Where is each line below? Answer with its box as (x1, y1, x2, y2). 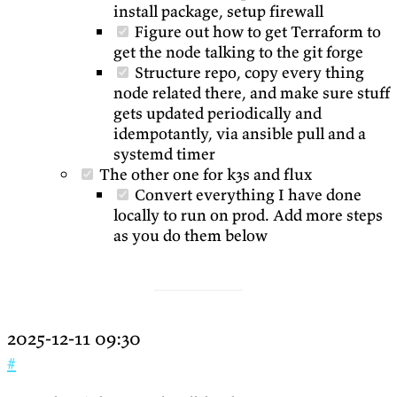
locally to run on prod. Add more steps (113, 205, 383, 226)
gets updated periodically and (113, 103, 322, 124)
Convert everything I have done (131, 184, 362, 206)
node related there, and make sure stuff (113, 82, 390, 104)
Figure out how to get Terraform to (131, 21, 381, 43)
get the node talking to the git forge (113, 42, 363, 63)
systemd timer (113, 144, 215, 165)
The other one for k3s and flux (96, 164, 312, 185)
